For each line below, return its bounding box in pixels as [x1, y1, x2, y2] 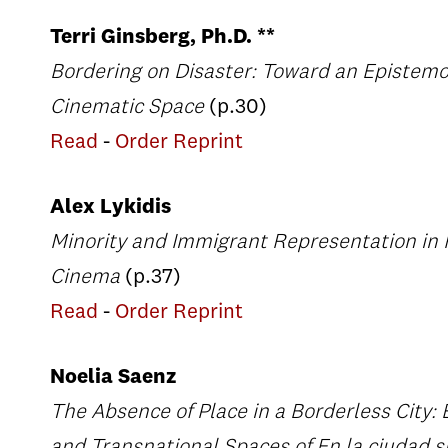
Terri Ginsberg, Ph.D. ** [50, 27, 275, 48]
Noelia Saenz [50, 367, 177, 388]
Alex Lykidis [50, 197, 171, 218]
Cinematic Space [50, 97, 204, 118]
